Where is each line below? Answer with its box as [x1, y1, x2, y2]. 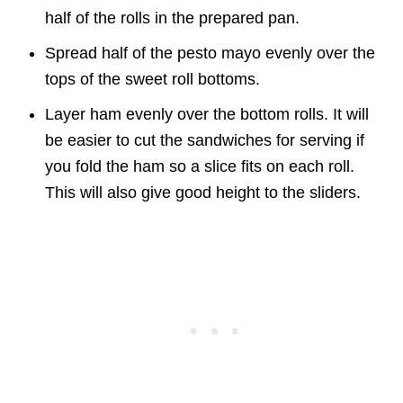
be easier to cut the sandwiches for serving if [45, 131, 364, 149]
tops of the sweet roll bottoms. [45, 70, 260, 88]
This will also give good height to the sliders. [45, 184, 361, 201]
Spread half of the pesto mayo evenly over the [45, 44, 375, 62]
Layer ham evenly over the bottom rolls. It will [45, 105, 369, 123]
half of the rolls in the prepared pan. [45, 9, 300, 27]
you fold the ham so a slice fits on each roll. [45, 157, 354, 175]
